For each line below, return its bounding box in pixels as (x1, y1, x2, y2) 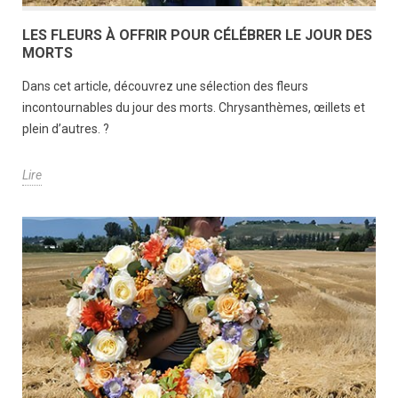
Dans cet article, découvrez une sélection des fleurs (22, 78, 308, 93)
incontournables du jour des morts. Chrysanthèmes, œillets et (22, 99, 365, 115)
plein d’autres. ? (22, 121, 112, 136)
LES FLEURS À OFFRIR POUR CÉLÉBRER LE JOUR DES (22, 26, 372, 44)
